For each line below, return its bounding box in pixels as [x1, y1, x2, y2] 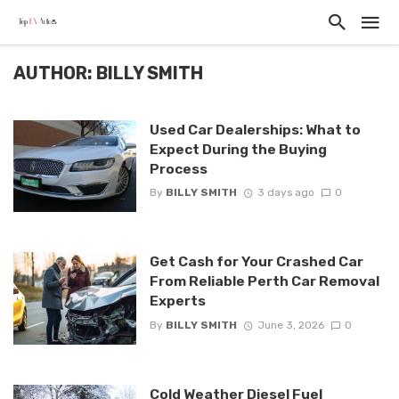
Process [149, 160, 208, 177]
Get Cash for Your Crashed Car [149, 253, 363, 271]
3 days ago [256, 186, 314, 199]
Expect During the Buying [149, 141, 327, 158]
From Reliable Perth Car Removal [149, 273, 379, 290]
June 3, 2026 [256, 318, 324, 331]
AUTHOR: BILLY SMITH [13, 63, 203, 84]
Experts [149, 292, 206, 310]
